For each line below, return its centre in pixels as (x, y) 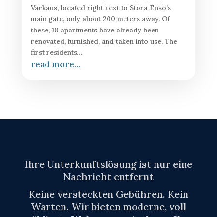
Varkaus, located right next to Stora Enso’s (101, 8)
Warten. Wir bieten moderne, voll (108, 207)
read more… (56, 65)
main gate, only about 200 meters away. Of (100, 19)
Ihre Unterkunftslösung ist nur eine (108, 164)
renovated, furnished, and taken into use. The (104, 41)
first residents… (56, 53)
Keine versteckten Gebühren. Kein (108, 194)
